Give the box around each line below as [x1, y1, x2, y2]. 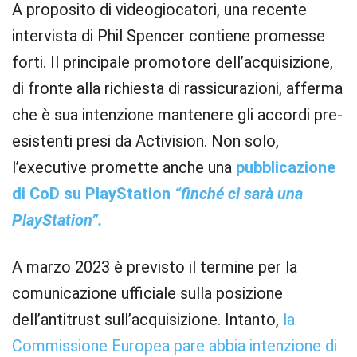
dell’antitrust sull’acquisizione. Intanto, [12, 310, 283, 329]
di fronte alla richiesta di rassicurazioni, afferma [12, 79, 343, 98]
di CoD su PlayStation [12, 184, 171, 203]
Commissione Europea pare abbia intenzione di [12, 336, 337, 355]
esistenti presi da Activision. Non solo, [12, 131, 279, 151]
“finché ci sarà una [171, 184, 303, 203]
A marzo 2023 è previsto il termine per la [12, 257, 297, 277]
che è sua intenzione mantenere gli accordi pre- [12, 105, 343, 124]
